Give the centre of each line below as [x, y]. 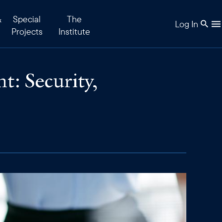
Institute [74, 31]
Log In [187, 24]
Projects [27, 31]
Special [27, 19]
